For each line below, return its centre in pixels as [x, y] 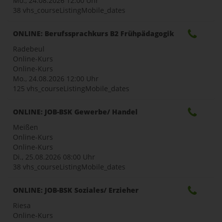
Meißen [26, 127]
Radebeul [29, 49]
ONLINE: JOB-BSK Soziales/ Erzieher [76, 190]
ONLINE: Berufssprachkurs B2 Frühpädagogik [93, 33]
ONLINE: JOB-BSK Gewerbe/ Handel [75, 111]
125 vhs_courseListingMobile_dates [71, 88]
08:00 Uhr [79, 157]
